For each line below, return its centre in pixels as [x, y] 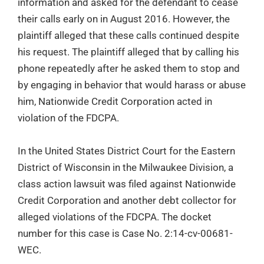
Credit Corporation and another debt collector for [127, 200]
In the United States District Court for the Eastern [126, 151]
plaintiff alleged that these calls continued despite [128, 36]
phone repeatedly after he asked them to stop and [129, 69]
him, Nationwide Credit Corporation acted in [115, 102]
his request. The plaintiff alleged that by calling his [128, 52]
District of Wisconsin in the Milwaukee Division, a [126, 167]
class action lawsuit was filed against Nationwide [127, 184]
